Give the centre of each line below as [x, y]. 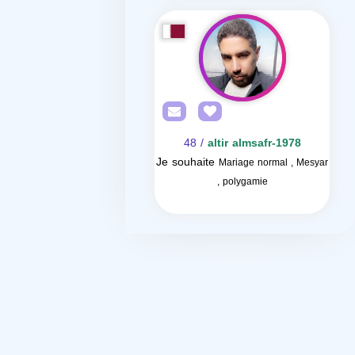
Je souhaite [185, 162]
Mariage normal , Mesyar [273, 162]
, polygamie [242, 181]
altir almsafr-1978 [254, 143]
